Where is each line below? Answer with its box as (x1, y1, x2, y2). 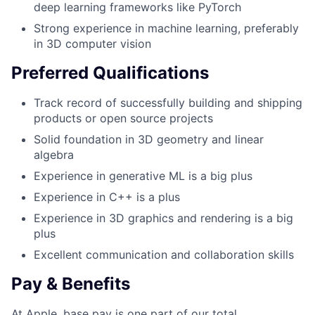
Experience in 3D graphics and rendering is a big (34, 211, 293, 226)
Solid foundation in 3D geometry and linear (34, 132, 264, 147)
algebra (34, 148, 74, 162)
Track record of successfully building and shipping (34, 96, 302, 110)
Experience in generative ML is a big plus (34, 169, 252, 184)
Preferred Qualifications (11, 63, 209, 84)
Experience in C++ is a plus (34, 190, 180, 205)
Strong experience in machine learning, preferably (34, 21, 299, 36)
